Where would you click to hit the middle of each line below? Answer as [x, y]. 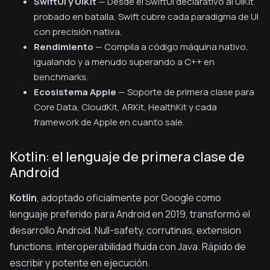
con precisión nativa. [78, 32]
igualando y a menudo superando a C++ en [124, 62]
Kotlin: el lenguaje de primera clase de [127, 157]
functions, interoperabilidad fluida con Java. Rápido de [128, 246]
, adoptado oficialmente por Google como [129, 198]
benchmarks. [61, 77]
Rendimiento [64, 47]
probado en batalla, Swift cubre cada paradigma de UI [146, 17]
